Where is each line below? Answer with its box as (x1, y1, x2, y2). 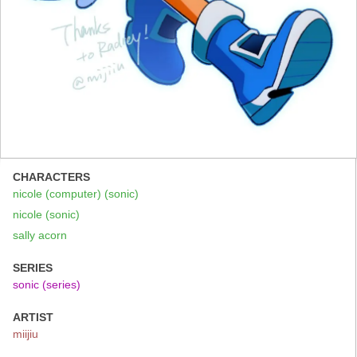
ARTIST (13, 310, 53, 324)
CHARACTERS (13, 170, 90, 183)
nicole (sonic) (13, 207, 80, 221)
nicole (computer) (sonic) (13, 186, 139, 200)
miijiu (13, 327, 38, 340)
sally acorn (13, 228, 67, 241)
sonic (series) (13, 277, 80, 291)
